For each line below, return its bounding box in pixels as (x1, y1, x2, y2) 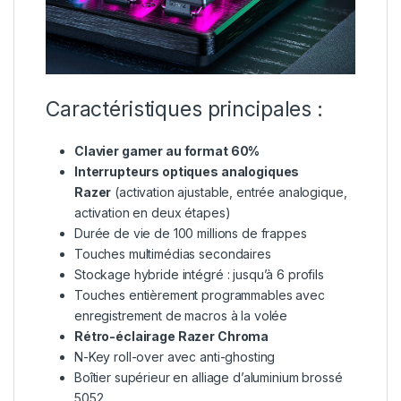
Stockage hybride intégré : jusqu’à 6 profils (74, 267, 324, 283)
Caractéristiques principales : (46, 97, 323, 123)
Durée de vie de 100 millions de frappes (74, 226, 307, 242)
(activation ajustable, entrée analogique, (111, 184, 347, 200)
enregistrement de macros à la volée (74, 308, 288, 324)
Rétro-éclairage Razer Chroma (74, 328, 269, 345)
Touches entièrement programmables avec (74, 287, 325, 303)
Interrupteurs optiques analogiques (74, 164, 300, 180)
